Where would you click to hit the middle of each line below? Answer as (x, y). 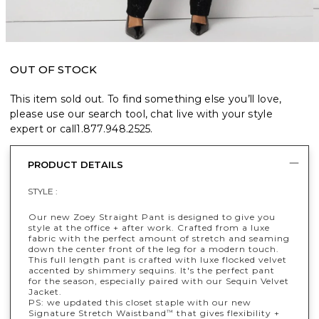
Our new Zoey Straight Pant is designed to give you (152, 217)
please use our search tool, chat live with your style (141, 114)
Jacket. (45, 292)
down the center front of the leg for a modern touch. (154, 249)
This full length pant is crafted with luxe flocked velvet (158, 260)
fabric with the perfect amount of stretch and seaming (159, 239)
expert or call (43, 129)
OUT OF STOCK (53, 70)
